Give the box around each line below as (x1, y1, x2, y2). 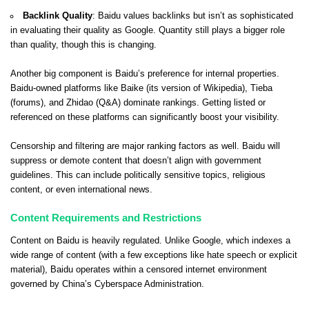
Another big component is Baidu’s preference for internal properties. (10, 69, 279, 79)
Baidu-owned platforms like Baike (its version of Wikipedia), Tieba (10, 83, 272, 94)
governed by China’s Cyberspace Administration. (10, 279, 204, 290)
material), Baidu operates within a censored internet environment (10, 265, 267, 275)
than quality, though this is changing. (10, 40, 157, 50)
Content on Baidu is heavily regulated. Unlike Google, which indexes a (10, 236, 290, 246)
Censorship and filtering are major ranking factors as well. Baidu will (10, 141, 280, 152)
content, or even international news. (10, 185, 152, 195)
